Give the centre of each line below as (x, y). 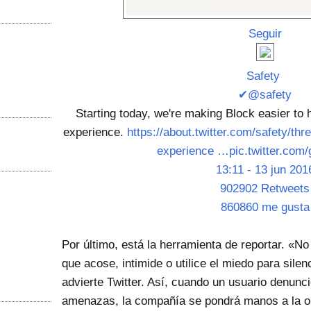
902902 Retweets (265, 188)
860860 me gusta (265, 207)
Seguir (265, 33)
